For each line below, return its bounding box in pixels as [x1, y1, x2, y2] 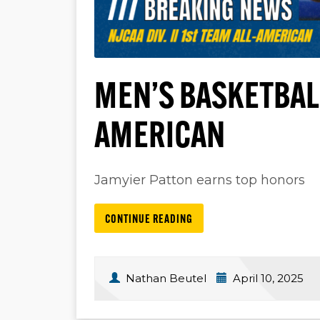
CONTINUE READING [105, 214, 193, 226]
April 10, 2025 [230, 271, 304, 285]
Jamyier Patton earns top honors [94, 171, 305, 188]
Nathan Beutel [123, 271, 209, 285]
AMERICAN [94, 119, 225, 156]
